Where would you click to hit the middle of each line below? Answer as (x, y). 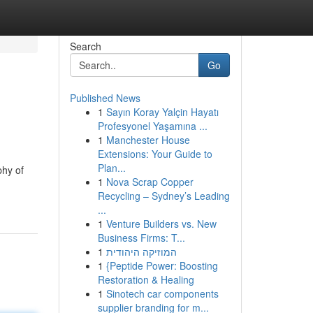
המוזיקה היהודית (141, 252)
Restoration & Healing (146, 279)
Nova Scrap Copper (150, 182)
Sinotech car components (162, 293)
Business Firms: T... (141, 238)
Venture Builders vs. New (161, 224)
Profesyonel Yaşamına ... (152, 126)
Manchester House (148, 140)
